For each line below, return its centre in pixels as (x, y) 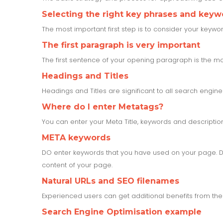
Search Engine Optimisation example (122, 212)
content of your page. (77, 165)
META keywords (76, 137)
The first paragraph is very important (121, 45)
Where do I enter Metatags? (103, 107)
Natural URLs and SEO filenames (111, 181)
